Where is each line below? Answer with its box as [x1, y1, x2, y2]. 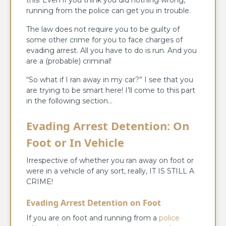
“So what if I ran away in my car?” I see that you [26, 75, 193, 84]
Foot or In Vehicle [26, 134, 124, 150]
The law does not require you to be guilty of [26, 24, 180, 34]
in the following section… [26, 96, 112, 105]
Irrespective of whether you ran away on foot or [26, 155, 194, 165]
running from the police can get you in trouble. [26, 6, 191, 15]
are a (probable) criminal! [26, 56, 111, 66]
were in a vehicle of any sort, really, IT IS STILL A [26, 166, 194, 176]
